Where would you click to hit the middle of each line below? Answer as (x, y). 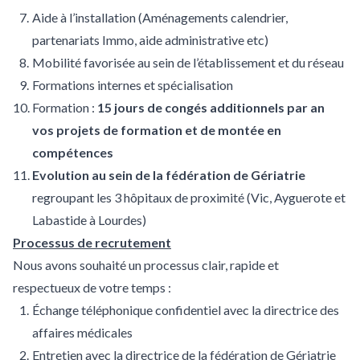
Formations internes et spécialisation (133, 85)
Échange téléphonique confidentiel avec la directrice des (186, 310)
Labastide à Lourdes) (89, 220)
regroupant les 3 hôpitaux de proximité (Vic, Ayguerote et (189, 197)
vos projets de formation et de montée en (157, 130)
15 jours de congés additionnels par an (211, 107)
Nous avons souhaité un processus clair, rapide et (146, 265)
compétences (73, 152)
